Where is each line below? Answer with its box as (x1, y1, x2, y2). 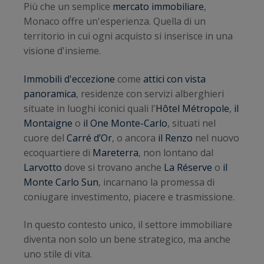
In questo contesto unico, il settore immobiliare (24, 218, 232, 232)
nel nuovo (193, 131, 239, 144)
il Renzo (158, 131, 193, 144)
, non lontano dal (138, 146, 213, 159)
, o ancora (112, 131, 158, 144)
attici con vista (143, 72, 206, 85)
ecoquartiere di (24, 146, 93, 159)
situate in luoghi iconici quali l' (24, 101, 156, 115)
